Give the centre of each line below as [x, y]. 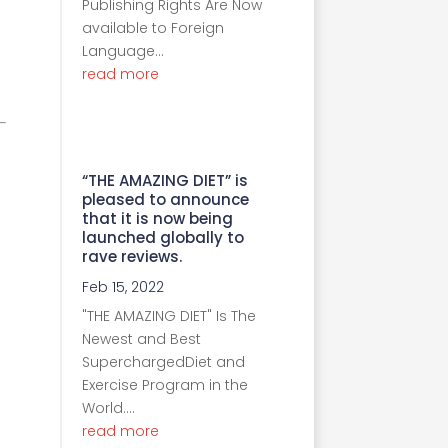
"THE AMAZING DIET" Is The [169, 315]
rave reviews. [132, 256]
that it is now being [157, 218]
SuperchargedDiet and [163, 361]
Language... [123, 50]
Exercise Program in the [165, 384]
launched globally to [163, 237]
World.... [108, 407]
